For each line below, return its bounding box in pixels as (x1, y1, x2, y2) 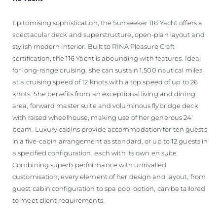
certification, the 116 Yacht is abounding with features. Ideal (12, 54, 201, 62)
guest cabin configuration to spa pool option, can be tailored (12, 184, 206, 192)
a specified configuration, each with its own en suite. (12, 148, 179, 157)
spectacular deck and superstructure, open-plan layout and (12, 30, 205, 38)
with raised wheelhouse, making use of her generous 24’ (12, 113, 193, 121)
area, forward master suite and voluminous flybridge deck (12, 101, 198, 110)
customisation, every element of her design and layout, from (12, 172, 206, 181)
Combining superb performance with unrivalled (12, 160, 167, 169)
